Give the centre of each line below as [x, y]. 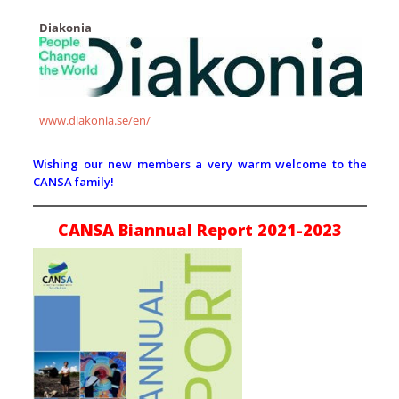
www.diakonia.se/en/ [94, 121]
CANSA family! [75, 182]
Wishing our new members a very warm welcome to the [200, 164]
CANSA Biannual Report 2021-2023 [200, 230]
